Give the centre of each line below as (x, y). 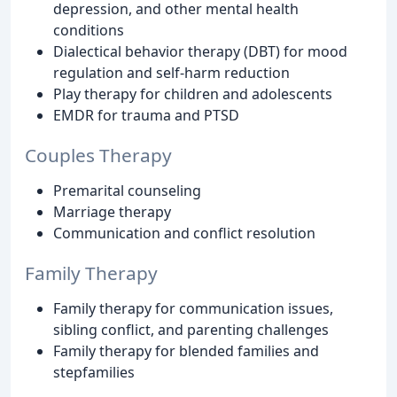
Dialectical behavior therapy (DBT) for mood (200, 52)
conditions (89, 31)
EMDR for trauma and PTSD (146, 116)
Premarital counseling (127, 191)
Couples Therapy (98, 156)
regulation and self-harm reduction (171, 73)
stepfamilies (94, 372)
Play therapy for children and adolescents (193, 94)
